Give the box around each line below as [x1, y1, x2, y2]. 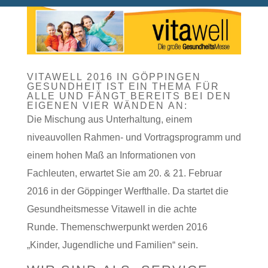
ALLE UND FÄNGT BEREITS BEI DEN [26, 90, 232, 101]
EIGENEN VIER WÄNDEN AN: [26, 100, 188, 111]
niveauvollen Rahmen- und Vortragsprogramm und [26, 132, 241, 142]
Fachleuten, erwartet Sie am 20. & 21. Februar [26, 167, 222, 178]
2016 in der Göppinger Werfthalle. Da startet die [26, 185, 229, 196]
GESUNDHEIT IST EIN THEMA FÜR [26, 81, 220, 92]
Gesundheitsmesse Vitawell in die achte [26, 203, 197, 214]
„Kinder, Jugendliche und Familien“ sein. [26, 239, 198, 250]
